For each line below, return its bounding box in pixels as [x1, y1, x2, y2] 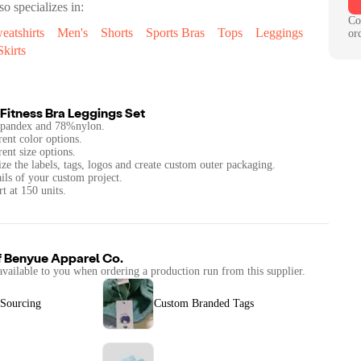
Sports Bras [146, 26, 205, 40]
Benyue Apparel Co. [4, 250, 123, 266]
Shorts [101, 26, 133, 40]
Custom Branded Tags [154, 297, 254, 310]
